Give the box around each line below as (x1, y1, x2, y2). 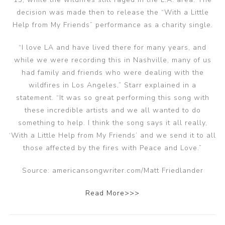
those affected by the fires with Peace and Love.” (23, 143, 202, 153)
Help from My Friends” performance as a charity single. (12, 20, 213, 30)
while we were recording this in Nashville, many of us (14, 55, 211, 65)
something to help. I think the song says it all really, (18, 118, 207, 128)
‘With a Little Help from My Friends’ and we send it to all (9, 131, 216, 140)
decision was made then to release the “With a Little (16, 8, 209, 17)
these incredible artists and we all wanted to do (24, 105, 201, 115)
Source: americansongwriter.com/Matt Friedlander (22, 166, 203, 175)
